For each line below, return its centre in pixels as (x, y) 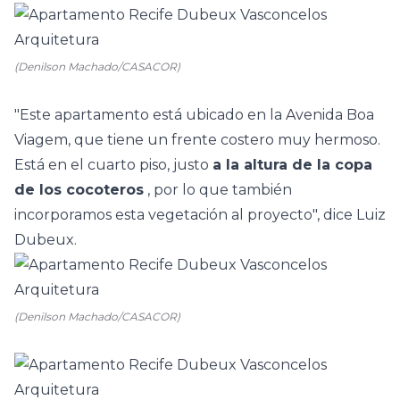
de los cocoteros (79, 190)
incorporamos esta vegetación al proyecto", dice (185, 215)
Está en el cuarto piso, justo (113, 165)
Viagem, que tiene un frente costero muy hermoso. (197, 140)
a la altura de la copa (292, 165)
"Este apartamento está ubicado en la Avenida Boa (194, 115)
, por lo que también (218, 190)
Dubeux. (46, 240)
